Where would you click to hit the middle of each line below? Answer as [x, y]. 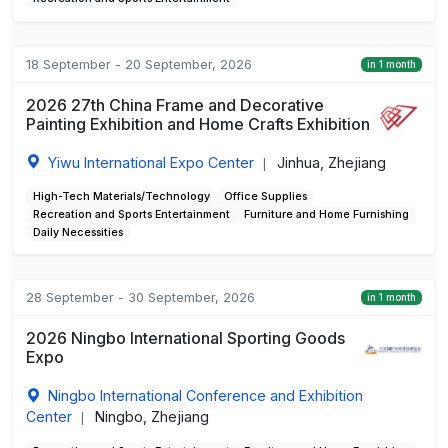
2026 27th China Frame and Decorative [174, 104]
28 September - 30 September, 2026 [140, 297]
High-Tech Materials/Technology [121, 197]
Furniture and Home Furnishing [326, 214]
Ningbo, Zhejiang [151, 416]
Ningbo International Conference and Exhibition [205, 395]
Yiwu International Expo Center [150, 162]
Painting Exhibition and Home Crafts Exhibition [197, 123]
